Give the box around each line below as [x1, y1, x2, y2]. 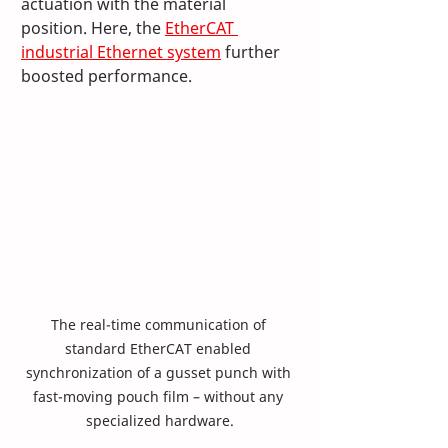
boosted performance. [21, 65, 196, 88]
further [221, 41, 284, 64]
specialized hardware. [86, 411, 234, 431]
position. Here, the [21, 17, 165, 40]
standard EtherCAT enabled [65, 339, 255, 359]
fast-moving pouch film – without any [33, 387, 287, 407]
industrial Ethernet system [21, 41, 221, 64]
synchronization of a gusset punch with [25, 363, 295, 383]
